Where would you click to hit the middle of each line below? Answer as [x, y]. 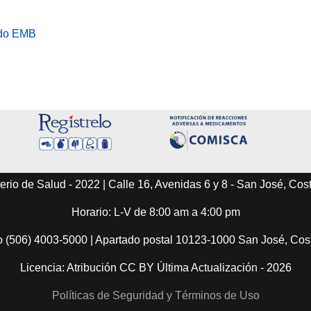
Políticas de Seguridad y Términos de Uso [155, 296]
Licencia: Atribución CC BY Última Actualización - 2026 [155, 268]
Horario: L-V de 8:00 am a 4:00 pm [155, 212]
